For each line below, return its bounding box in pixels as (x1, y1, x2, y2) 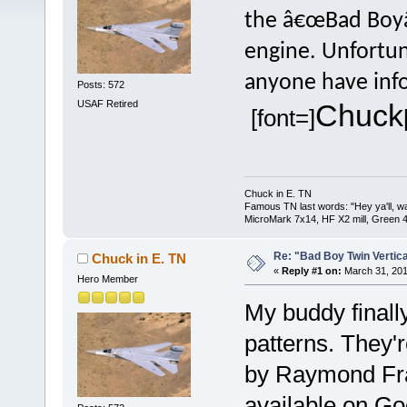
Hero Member (76, 273, 138, 284)
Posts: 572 (76, 78, 124, 90)
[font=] (243, 104, 315, 133)
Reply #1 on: (281, 264, 342, 276)
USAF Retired (76, 98, 138, 110)
